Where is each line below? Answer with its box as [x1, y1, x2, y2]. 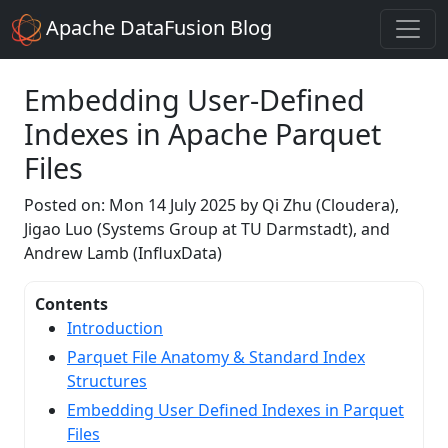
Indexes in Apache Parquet [24, 113, 381, 153]
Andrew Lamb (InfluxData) [24, 241, 222, 264]
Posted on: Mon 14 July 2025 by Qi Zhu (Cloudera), [24, 193, 399, 216]
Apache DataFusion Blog [41, 14, 273, 41]
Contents [35, 292, 108, 315]
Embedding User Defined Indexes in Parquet [67, 398, 404, 421]
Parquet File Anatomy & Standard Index [67, 345, 365, 368]
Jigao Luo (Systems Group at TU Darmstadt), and [24, 217, 390, 240]
